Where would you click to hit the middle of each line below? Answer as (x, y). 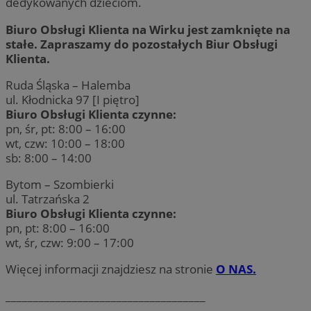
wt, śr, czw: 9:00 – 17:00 (70, 242)
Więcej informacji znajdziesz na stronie (109, 269)
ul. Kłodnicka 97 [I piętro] (73, 99)
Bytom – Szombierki (60, 184)
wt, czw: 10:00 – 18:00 (65, 143)
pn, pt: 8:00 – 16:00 (58, 228)
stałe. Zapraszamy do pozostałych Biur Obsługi (142, 44)
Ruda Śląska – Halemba (68, 85)
